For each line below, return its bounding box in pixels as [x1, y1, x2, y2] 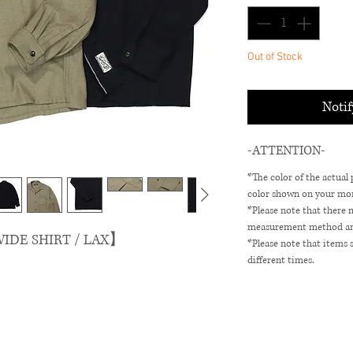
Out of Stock [247, 50, 303, 64]
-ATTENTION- [247, 141, 325, 159]
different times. [247, 253, 314, 267]
